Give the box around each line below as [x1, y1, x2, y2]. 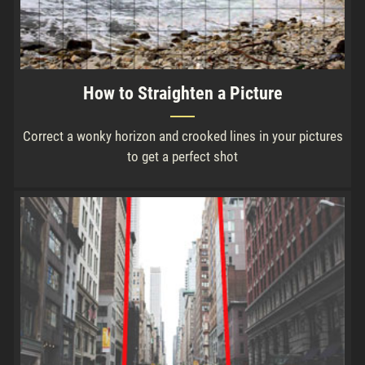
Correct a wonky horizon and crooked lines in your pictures [22, 128, 343, 145]
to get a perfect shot [127, 148, 238, 165]
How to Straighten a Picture [82, 83, 283, 104]
